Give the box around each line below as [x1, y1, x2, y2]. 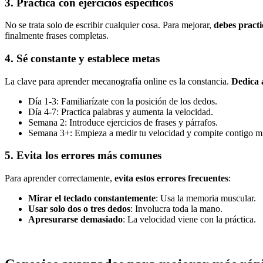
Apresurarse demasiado [28, 214, 123, 225]
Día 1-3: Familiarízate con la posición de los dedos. [28, 96, 217, 106]
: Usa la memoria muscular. [156, 193, 256, 204]
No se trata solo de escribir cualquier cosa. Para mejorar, [5, 20, 214, 31]
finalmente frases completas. [5, 31, 109, 41]
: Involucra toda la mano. [130, 204, 222, 214]
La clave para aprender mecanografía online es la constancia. [5, 76, 231, 86]
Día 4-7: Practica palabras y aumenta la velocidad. [28, 106, 213, 117]
